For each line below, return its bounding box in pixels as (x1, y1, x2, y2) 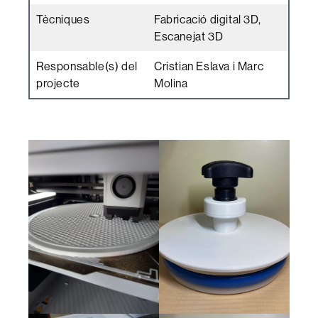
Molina (154, 75, 188, 90)
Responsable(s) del (36, 58, 138, 73)
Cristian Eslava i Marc (154, 58, 264, 73)
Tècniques (36, 11, 90, 26)
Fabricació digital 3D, (154, 11, 261, 26)
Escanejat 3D (154, 28, 224, 43)
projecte (36, 75, 80, 90)
